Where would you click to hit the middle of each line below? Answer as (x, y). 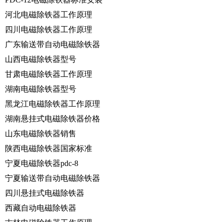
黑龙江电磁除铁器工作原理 (53, 104)
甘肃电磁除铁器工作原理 (49, 74)
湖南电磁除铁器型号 (41, 89)
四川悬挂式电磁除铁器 (45, 193)
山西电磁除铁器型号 (41, 59)
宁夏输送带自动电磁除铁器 (53, 178)
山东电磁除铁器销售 (41, 133)
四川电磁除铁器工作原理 (49, 29)
